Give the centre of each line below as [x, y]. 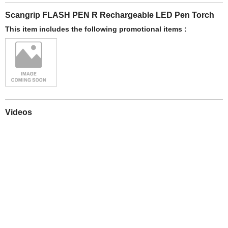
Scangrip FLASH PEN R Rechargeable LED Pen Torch [110, 15]
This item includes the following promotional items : [96, 29]
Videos [19, 112]
